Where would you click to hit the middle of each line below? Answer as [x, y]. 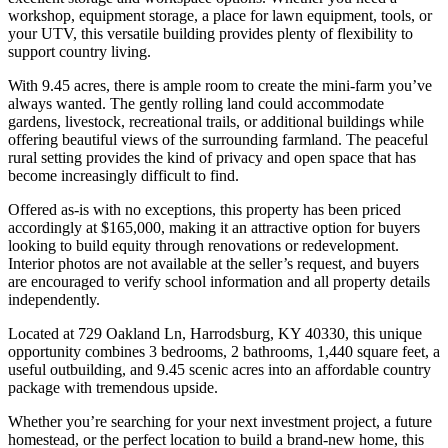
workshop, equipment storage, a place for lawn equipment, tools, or [220, 15]
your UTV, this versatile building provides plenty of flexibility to [210, 33]
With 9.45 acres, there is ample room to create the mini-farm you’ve [220, 85]
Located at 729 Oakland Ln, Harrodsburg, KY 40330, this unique [215, 333]
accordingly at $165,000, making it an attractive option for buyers [214, 227]
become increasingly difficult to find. [123, 175]
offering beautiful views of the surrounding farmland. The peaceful [218, 139]
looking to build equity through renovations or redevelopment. [203, 245]
